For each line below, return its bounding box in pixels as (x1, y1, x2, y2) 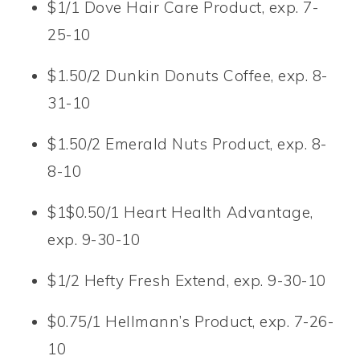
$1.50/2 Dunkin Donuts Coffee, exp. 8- (47, 65, 328, 85)
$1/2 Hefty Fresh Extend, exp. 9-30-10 (47, 270, 326, 290)
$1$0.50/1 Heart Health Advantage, (47, 202, 313, 222)
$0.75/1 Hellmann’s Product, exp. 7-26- (47, 311, 334, 331)
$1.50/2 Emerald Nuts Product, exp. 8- (47, 133, 327, 153)
